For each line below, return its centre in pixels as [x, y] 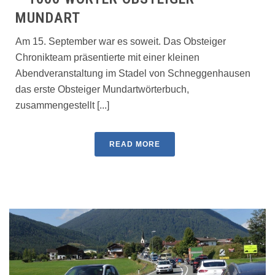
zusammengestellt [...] [62, 106]
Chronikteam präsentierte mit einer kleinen [107, 58]
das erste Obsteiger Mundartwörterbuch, [102, 90]
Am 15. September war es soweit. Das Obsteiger [121, 42]
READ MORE [134, 145]
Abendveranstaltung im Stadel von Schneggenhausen [133, 74]
